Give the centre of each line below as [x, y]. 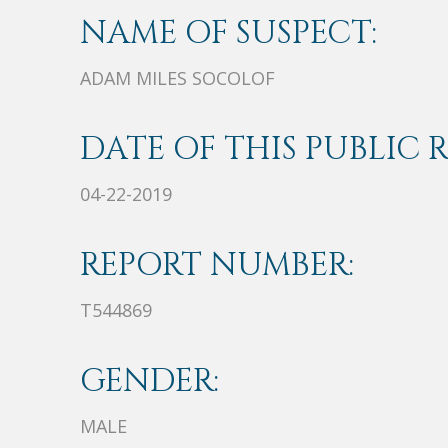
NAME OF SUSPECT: [228, 34]
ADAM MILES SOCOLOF [177, 78]
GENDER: [149, 382]
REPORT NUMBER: [217, 266]
